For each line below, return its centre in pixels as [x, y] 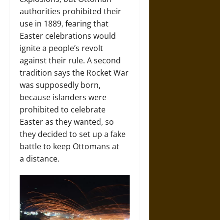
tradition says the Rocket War [74, 72]
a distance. [40, 158]
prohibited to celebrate [63, 109]
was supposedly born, [60, 85]
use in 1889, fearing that [64, 23]
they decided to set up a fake [73, 134]
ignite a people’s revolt [61, 48]
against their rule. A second [70, 60]
